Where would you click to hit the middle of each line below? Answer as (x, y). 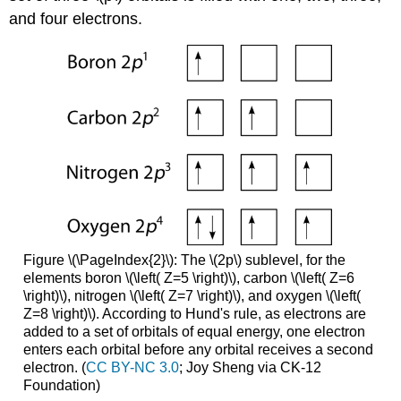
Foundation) (61, 386)
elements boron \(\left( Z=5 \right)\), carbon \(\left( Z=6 (188, 278)
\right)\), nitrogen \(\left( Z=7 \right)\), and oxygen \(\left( (192, 296)
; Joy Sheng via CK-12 (250, 368)
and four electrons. (76, 19)
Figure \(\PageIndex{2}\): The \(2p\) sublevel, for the (184, 260)
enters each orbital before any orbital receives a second (198, 350)
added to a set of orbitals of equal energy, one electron (194, 332)
